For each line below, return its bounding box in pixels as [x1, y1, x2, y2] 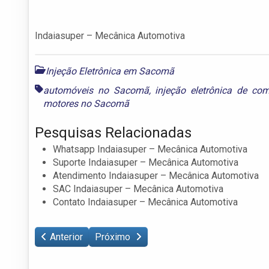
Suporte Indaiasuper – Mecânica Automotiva [53, 156, 238, 168]
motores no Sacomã [43, 97, 129, 109]
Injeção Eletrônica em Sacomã [46, 65, 174, 77]
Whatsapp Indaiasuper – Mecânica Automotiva [53, 143, 247, 155]
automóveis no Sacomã [43, 84, 149, 96]
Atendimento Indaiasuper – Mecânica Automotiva [53, 169, 259, 181]
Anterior [50, 231, 83, 243]
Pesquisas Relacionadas [35, 124, 192, 141]
